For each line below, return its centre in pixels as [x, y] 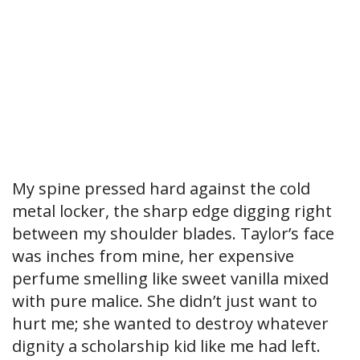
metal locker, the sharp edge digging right [172, 211]
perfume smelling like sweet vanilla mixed [170, 279]
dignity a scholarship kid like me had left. [166, 346]
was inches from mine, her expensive [153, 256]
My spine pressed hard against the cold [161, 189]
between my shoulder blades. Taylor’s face [173, 234]
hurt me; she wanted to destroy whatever [170, 324]
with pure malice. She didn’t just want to [165, 301]
